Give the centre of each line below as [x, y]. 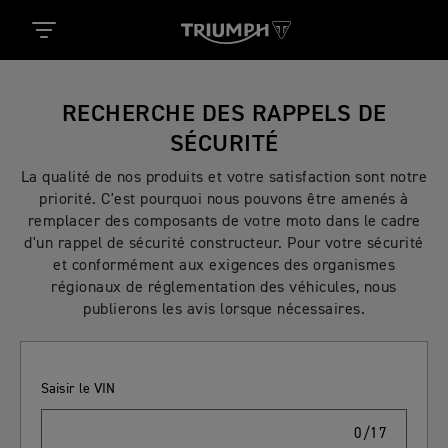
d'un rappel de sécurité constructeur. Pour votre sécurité [224, 243]
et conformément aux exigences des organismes [224, 265]
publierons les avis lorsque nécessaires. [224, 309]
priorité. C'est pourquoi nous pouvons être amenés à [224, 199]
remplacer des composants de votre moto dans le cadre [224, 221]
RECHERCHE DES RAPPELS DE [224, 114]
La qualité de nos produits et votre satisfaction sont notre [224, 177]
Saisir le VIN [78, 388]
